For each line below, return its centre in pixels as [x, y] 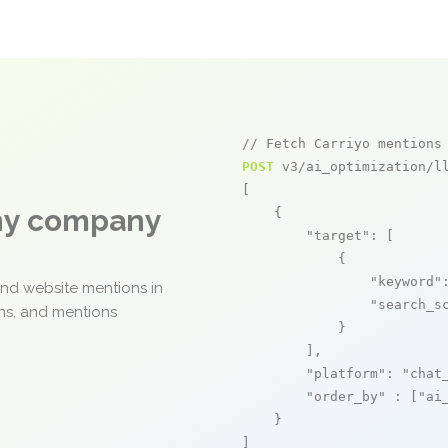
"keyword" [406, 281]
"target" [338, 235]
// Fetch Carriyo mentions [342, 143]
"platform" [346, 373]
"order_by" [346, 396]
